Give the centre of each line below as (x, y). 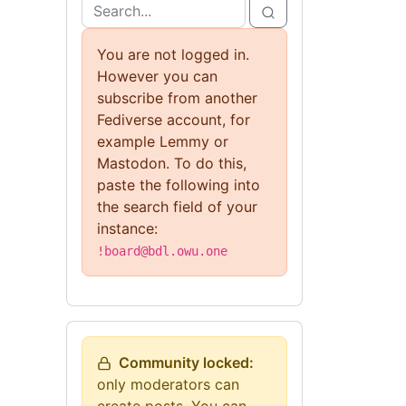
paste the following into (179, 185)
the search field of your (177, 207)
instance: (127, 228)
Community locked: (186, 362)
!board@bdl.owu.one (162, 251)
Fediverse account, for (174, 120)
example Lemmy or (163, 141)
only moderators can (168, 384)
